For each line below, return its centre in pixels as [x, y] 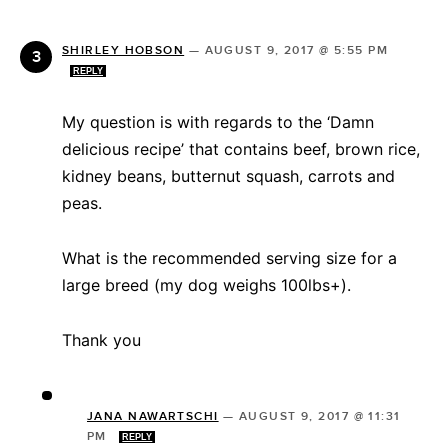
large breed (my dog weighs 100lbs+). [206, 284]
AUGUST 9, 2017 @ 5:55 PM [296, 50]
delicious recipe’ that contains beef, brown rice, [241, 148]
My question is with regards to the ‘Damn [218, 121]
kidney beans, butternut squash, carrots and [228, 175]
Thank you [101, 339]
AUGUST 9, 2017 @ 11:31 [319, 416]
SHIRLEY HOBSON [123, 50]
